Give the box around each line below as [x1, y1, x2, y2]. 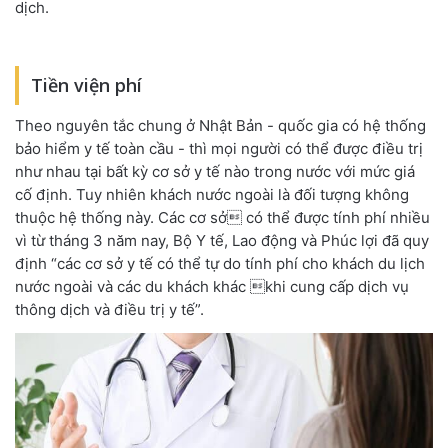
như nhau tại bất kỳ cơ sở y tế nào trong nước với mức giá [15, 162, 415, 181]
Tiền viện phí [31, 73, 142, 97]
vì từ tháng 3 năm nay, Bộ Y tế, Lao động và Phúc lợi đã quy [15, 231, 429, 250]
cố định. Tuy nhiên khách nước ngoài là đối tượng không [15, 185, 409, 204]
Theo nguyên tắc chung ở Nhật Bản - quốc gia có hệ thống [15, 116, 426, 135]
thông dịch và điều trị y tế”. [15, 300, 204, 319]
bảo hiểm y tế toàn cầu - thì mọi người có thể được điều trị [15, 139, 423, 158]
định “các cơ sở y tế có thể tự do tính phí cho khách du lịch [15, 254, 425, 273]
